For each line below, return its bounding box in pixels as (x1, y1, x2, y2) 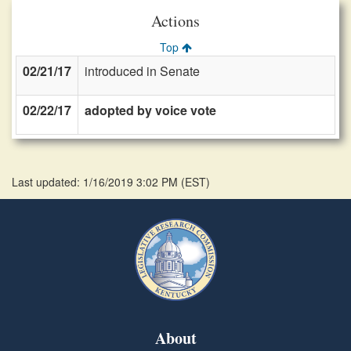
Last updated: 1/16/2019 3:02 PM (12, 174, 181, 190)
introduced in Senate (85, 62, 200, 80)
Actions (151, 10, 200, 31)
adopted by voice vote (85, 101, 216, 119)
